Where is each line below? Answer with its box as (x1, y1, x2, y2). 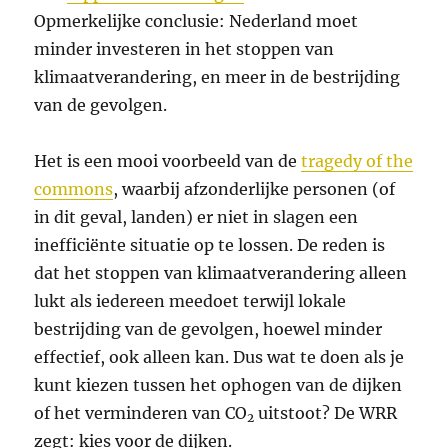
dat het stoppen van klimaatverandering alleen (34, 263, 408, 284)
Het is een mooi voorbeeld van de (34, 151, 302, 172)
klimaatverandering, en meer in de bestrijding (34, 67, 401, 88)
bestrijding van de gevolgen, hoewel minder (34, 319, 383, 340)
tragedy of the (301, 151, 414, 172)
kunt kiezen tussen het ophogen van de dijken (34, 375, 403, 396)
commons (34, 179, 114, 200)
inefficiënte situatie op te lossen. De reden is (34, 235, 386, 256)
